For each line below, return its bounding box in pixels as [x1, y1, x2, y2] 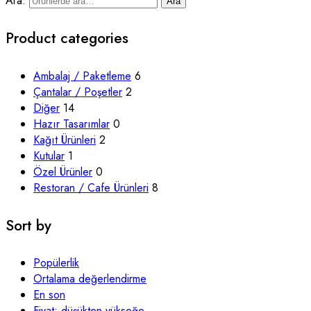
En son [33, 287, 65, 303]
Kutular [33, 147, 65, 164]
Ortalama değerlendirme [33, 271, 146, 287]
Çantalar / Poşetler [33, 83, 122, 100]
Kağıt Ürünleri [33, 131, 96, 148]
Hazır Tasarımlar [33, 115, 110, 132]
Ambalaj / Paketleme [33, 67, 131, 84]
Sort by [6, 215, 51, 236]
